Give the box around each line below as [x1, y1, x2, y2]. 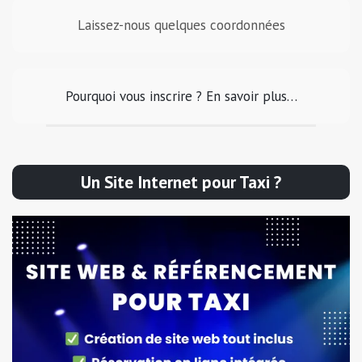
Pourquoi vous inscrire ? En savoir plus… [65, 86, 297, 105]
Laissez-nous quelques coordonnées [77, 15, 285, 34]
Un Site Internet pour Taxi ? [81, 170, 281, 193]
